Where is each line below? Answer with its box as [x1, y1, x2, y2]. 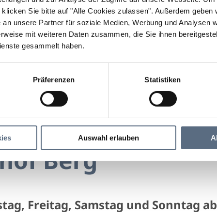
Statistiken [144, 75, 181, 84]
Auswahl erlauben [78, 133, 139, 142]
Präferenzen [32, 75, 75, 84]
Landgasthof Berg [74, 101, 143, 111]
